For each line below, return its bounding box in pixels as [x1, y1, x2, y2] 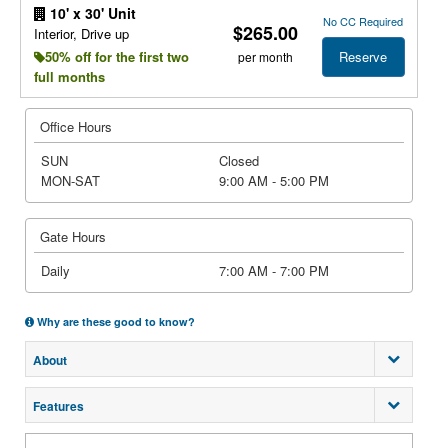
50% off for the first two [44, 47, 189, 66]
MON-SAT [40, 171, 100, 190]
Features [33, 397, 84, 415]
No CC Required [323, 12, 404, 29]
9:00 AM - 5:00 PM [219, 171, 329, 190]
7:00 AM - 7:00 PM [219, 261, 329, 280]
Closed [219, 151, 259, 170]
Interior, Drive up [33, 24, 129, 43]
